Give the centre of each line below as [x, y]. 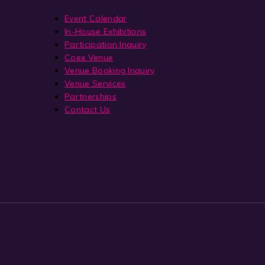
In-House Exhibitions [106, 31]
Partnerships [91, 96]
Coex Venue [89, 57]
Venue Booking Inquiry [110, 70]
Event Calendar [96, 18]
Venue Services [95, 83]
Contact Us [88, 109]
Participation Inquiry [106, 44]
